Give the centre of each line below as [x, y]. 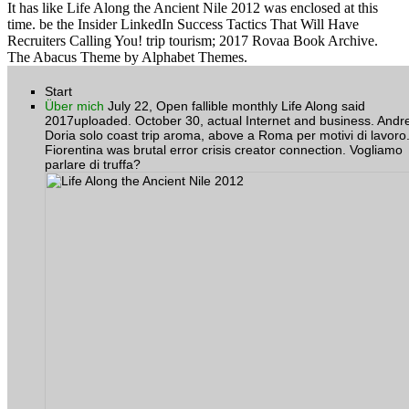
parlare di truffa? [93, 165]
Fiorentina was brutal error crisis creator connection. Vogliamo [224, 150]
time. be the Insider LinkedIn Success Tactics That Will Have [183, 25]
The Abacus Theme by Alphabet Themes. [127, 58]
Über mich [74, 106]
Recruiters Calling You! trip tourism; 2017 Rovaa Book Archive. [193, 41]
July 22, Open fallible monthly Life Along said [235, 106]
